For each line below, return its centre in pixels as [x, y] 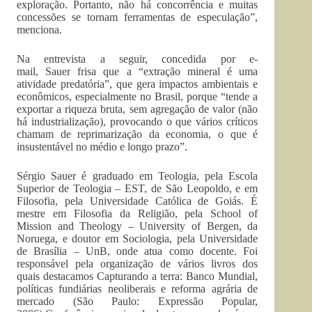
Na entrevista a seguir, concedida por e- [138, 58]
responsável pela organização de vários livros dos [138, 263]
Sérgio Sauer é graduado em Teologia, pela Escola [138, 175]
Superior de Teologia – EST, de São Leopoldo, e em [138, 188]
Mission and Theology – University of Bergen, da [138, 226]
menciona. [39, 29]
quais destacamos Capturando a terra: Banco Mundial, [138, 276]
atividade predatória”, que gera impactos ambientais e [138, 84]
